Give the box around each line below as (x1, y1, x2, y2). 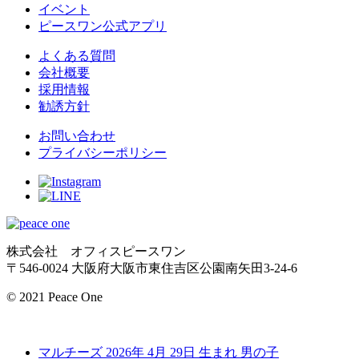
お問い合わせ (38, 129, 115, 143)
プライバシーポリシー (38, 146, 167, 160)
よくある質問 (38, 49, 115, 63)
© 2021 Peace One (6, 290, 103, 305)
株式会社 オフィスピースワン (6, 244, 186, 259)
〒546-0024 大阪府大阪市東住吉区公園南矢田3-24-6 (6, 261, 297, 276)
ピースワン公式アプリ (38, 19, 167, 34)
